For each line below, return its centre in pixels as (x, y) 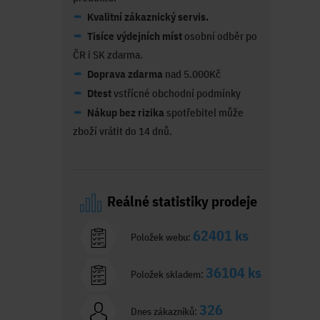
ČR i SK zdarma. (108, 54)
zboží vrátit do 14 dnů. (122, 131)
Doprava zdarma (125, 74)
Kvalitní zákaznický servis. (148, 16)
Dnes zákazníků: (164, 311)
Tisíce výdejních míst (135, 36)
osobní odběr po (220, 36)
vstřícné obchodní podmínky (176, 93)
